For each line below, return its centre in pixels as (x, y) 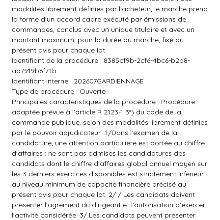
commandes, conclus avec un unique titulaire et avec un (103, 29)
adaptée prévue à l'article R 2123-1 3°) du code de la (96, 112)
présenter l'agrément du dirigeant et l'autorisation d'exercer (109, 205)
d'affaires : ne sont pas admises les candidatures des (99, 153)
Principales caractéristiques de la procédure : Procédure (103, 102)
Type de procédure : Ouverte (59, 91)
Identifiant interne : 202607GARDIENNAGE (78, 81)
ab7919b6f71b (34, 71)
